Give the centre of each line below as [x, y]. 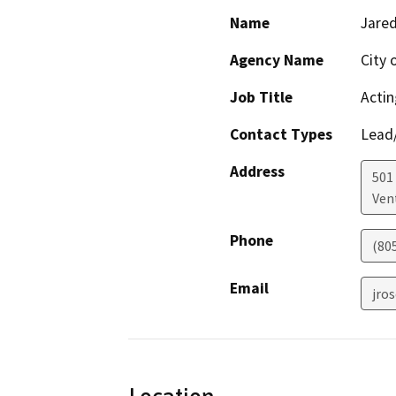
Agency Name [277, 61]
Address [257, 172]
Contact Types [281, 135]
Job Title [261, 98]
